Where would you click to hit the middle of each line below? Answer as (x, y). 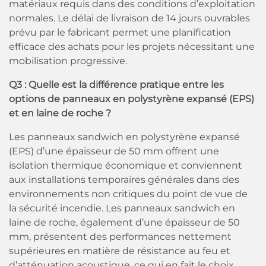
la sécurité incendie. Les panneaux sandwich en (122, 208)
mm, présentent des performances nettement (120, 237)
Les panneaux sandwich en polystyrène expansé (124, 137)
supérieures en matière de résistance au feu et (120, 251)
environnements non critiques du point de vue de (128, 194)
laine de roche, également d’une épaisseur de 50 (124, 222)
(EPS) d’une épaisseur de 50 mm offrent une (114, 151)
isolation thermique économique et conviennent (126, 165)
